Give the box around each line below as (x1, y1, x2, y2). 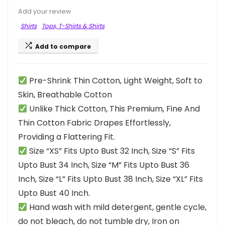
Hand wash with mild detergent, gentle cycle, (27, 201, 207, 213)
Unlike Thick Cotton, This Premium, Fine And (27, 103, 200, 115)
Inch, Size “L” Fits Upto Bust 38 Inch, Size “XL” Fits (18, 173, 203, 185)
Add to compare (35, 42, 91, 51)
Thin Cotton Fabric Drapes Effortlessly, (18, 117, 171, 129)
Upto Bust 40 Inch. (18, 187, 90, 199)
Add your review (18, 7, 71, 16)
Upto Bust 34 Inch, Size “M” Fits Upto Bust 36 (18, 159, 189, 171)
